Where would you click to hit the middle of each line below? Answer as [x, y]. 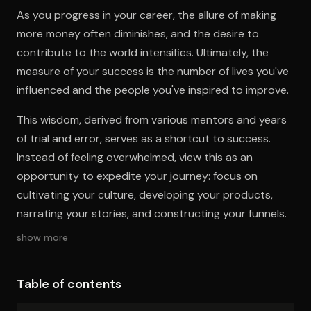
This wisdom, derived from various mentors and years [152, 119]
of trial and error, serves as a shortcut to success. [144, 138]
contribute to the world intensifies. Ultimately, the [143, 52]
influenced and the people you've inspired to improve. [153, 90]
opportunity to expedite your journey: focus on [137, 176]
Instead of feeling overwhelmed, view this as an [135, 157]
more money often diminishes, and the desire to [138, 33]
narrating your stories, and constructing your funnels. [152, 213]
